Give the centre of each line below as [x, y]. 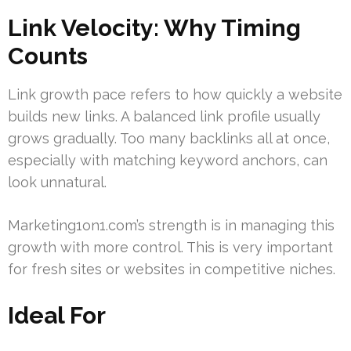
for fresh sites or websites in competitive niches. [172, 269]
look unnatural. [57, 182]
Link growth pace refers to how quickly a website [175, 94]
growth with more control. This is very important [170, 247]
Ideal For [57, 315]
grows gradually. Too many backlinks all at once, [169, 138]
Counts [48, 56]
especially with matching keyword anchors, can [168, 160]
